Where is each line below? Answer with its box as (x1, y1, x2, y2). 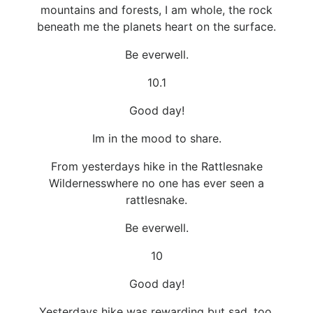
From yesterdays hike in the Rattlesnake (50, 159, 263, 173)
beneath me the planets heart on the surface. (37, 19, 276, 34)
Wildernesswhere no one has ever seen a (49, 175, 264, 190)
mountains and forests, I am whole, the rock (41, 2, 272, 17)
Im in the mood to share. (92, 131, 221, 145)
